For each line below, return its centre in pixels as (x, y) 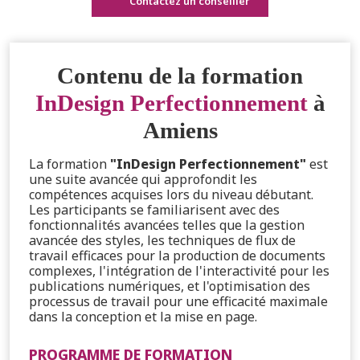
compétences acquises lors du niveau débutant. (171, 194)
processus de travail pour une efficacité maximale (178, 301)
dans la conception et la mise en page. (143, 316)
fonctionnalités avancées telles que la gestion (167, 225)
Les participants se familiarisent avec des (154, 209)
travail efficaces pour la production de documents (177, 255)
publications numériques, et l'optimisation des (170, 286)
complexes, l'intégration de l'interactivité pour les (179, 270)
